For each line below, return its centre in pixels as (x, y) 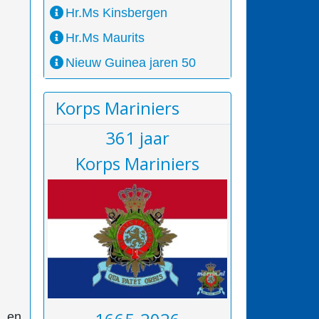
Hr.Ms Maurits (105, 37)
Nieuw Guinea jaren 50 (131, 62)
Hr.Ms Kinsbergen (117, 12)
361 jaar (137, 137)
